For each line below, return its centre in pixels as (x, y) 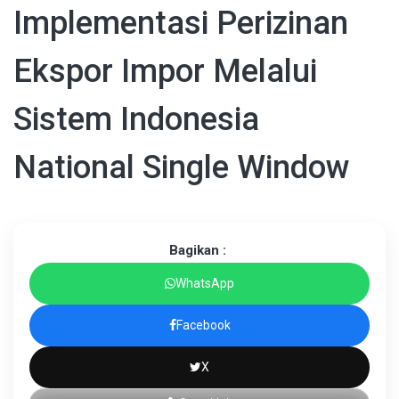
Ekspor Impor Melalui (165, 71)
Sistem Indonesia (136, 119)
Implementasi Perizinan (181, 23)
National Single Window (182, 167)
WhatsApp (205, 283)
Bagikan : (197, 250)
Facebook (203, 325)
